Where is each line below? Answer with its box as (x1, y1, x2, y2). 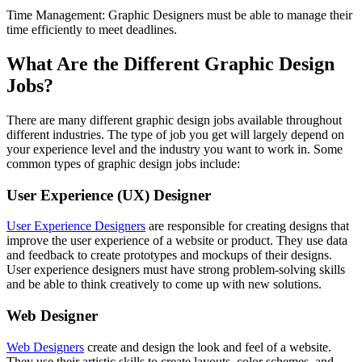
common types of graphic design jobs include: (6, 156, 240, 170)
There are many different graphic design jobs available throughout (6, 112, 342, 127)
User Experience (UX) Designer (6, 186, 211, 204)
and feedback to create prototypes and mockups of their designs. (6, 248, 332, 263)
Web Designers (6, 339, 84, 354)
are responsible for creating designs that (145, 219, 349, 234)
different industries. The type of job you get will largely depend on (6, 127, 344, 141)
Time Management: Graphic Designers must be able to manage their (6, 8, 352, 23)
